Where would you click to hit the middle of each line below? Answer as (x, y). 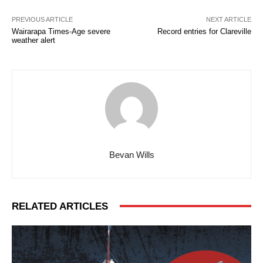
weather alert (33, 40)
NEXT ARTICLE (228, 19)
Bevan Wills (131, 154)
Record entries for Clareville (204, 31)
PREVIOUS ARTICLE (42, 19)
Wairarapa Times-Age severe (61, 31)
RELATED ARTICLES (60, 206)
